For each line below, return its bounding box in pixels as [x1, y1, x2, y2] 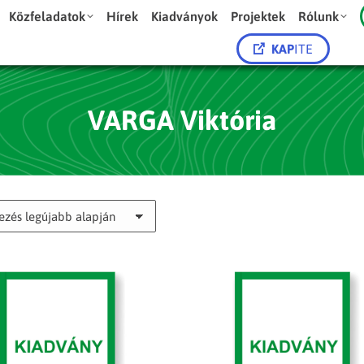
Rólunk [298, 9, 340, 24]
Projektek [231, 9, 286, 24]
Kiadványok [151, 9, 219, 24]
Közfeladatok [9, 9, 86, 24]
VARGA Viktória [87, 104, 277, 136]
